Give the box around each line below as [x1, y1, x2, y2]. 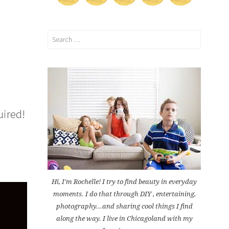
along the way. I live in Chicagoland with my [56, 214, 193, 222]
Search [47, 31, 67, 40]
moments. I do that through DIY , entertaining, [53, 190, 196, 198]
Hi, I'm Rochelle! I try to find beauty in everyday [52, 177, 197, 186]
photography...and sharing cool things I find [56, 202, 193, 210]
